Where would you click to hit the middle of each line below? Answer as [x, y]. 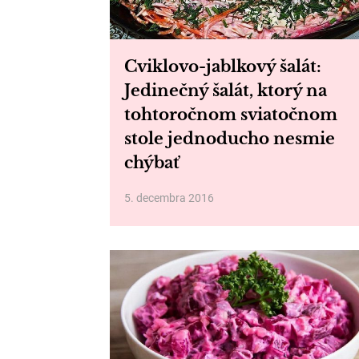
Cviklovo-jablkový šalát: [223, 67]
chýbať [152, 163]
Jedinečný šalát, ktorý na [226, 91]
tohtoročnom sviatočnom [231, 115]
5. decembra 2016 [169, 198]
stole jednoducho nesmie [230, 139]
